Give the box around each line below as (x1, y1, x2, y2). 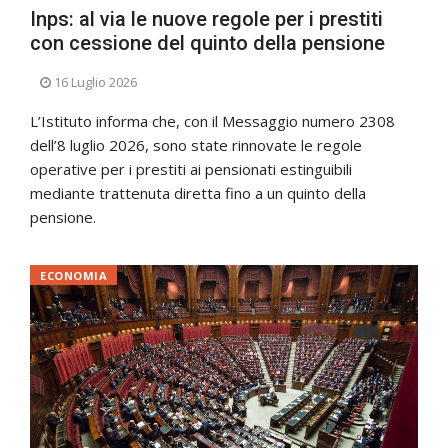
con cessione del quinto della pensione (30, 31, 385, 56)
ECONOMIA (40, 268, 108, 284)
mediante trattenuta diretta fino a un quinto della (30, 183, 366, 204)
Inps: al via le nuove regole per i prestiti (30, 7, 383, 32)
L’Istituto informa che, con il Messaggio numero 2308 (30, 111, 395, 132)
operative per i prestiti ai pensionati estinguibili (30, 159, 352, 180)
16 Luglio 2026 (54, 73, 137, 92)
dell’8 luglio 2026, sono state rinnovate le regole (30, 135, 362, 156)
